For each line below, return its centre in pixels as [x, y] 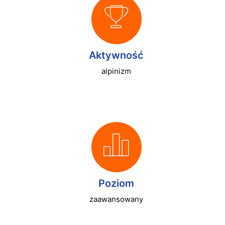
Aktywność [116, 55]
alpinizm [116, 71]
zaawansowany [116, 199]
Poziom [116, 183]
